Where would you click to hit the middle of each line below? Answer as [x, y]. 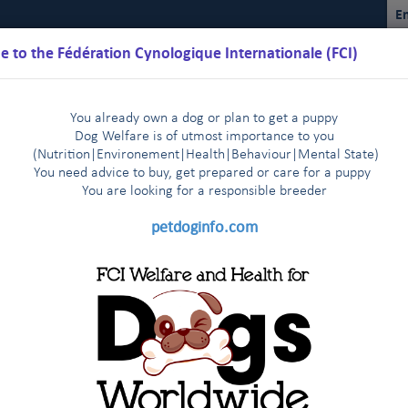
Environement [138, 155]
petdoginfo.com [204, 227]
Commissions [278, 216]
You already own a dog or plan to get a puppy [204, 118]
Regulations [119, 216]
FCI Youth [369, 216]
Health [205, 155]
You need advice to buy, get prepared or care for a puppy [204, 173]
